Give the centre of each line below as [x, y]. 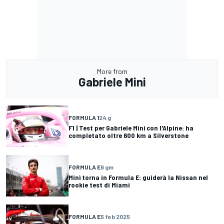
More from [112, 71]
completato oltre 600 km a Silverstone [128, 135]
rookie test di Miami [99, 184]
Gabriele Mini [112, 82]
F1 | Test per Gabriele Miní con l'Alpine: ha [131, 127]
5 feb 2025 [115, 216]
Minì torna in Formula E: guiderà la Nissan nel [138, 177]
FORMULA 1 [84, 117]
